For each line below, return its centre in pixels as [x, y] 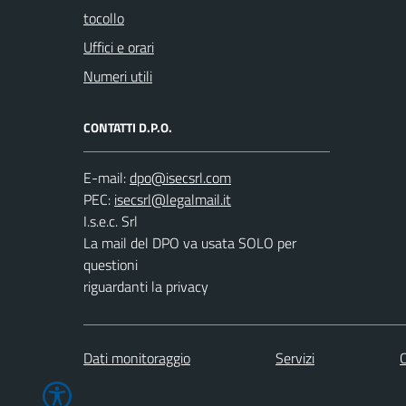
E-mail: [105, 178]
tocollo [104, 18]
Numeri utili [118, 76]
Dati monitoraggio [137, 358]
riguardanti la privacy [146, 286]
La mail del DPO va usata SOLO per [190, 243]
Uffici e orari [119, 47]
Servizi [295, 358]
